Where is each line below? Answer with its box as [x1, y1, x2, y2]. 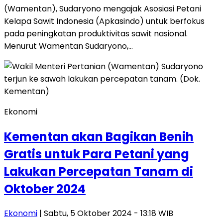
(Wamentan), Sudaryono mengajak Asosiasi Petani [4, 2, 201, 14]
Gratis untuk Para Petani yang [4, 145, 189, 162]
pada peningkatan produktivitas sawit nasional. [4, 27, 188, 39]
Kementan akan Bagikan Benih [4, 128, 194, 145]
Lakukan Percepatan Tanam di [4, 163, 193, 180]
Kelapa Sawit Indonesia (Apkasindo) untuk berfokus [4, 15, 205, 27]
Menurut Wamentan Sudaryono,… [4, 40, 133, 52]
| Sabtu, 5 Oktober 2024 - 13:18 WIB [37, 208, 173, 220]
